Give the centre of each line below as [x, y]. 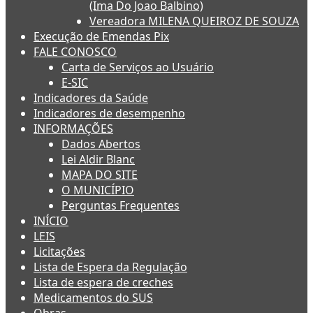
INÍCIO [51, 221]
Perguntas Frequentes [121, 206]
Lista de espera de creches [103, 283]
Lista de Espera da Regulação [110, 267]
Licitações [59, 252]
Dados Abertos [101, 144]
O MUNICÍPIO [98, 190]
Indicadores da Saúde [91, 98]
